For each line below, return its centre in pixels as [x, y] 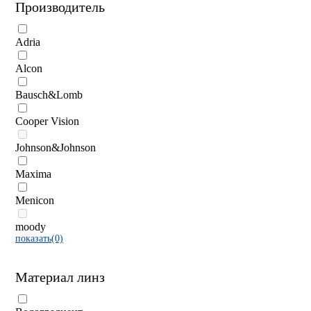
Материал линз [60, 277]
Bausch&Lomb [49, 95]
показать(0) [39, 238]
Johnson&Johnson [56, 148]
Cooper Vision [47, 121]
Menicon [35, 200]
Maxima [33, 174]
